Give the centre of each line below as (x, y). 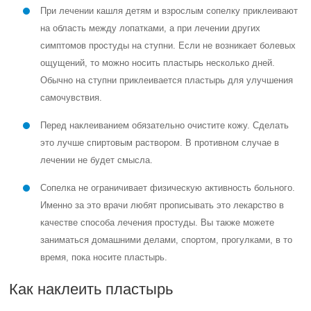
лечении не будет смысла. (97, 160)
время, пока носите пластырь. (104, 257)
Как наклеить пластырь (91, 289)
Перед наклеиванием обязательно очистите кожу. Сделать (165, 125)
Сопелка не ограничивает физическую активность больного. (168, 188)
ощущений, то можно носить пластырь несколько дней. (158, 63)
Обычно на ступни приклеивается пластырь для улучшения (167, 80)
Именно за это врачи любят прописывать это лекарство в (162, 205)
